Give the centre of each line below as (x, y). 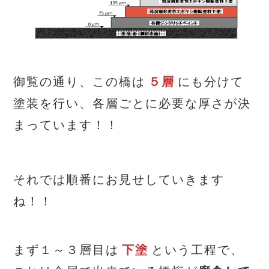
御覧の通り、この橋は (80, 81)
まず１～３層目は (66, 249)
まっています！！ (66, 125)
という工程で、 (198, 249)
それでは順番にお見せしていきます (119, 179)
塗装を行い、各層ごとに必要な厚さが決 (132, 103)
